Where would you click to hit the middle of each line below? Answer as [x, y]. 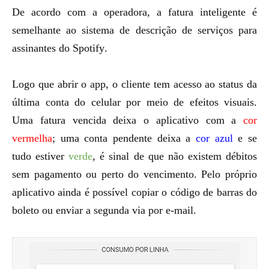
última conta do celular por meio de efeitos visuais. [134, 102]
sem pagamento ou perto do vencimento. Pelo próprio [134, 174]
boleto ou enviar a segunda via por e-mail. [104, 210]
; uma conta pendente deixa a [124, 138]
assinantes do [42, 48]
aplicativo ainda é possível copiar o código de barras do [134, 192]
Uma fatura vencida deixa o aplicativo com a [128, 120]
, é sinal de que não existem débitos [175, 156]
